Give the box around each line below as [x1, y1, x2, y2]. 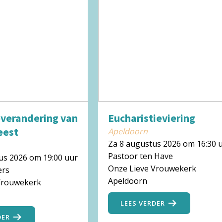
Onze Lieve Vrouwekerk [108, 163, 196, 174]
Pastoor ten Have [108, 151, 173, 162]
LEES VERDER [120, 199, 165, 208]
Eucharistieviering [108, 111, 195, 125]
